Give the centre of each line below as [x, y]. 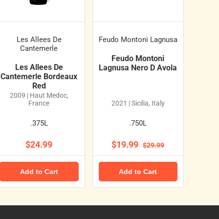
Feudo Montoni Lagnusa [138, 40]
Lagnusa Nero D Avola [138, 68]
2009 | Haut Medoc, [39, 96]
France [39, 103]
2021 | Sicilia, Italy [138, 103]
